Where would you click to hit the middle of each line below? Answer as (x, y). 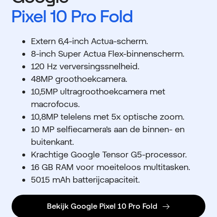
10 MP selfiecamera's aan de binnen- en (108, 129)
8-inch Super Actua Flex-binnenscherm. (108, 54)
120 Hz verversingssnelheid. (85, 66)
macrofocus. (55, 104)
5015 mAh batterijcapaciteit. (85, 180)
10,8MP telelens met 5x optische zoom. (108, 117)
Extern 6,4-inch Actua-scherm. (91, 41)
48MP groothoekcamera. (79, 79)
